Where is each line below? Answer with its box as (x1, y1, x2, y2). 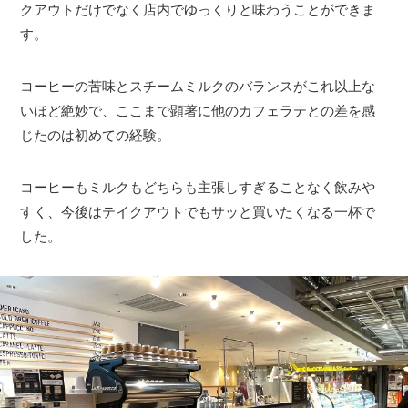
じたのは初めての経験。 (20, 127, 171, 143)
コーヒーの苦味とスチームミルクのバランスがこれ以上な (20, 77, 376, 94)
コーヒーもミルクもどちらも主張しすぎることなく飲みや (20, 178, 376, 195)
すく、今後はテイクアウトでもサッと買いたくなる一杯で (20, 203, 376, 219)
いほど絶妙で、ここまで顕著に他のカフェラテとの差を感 (20, 102, 376, 118)
